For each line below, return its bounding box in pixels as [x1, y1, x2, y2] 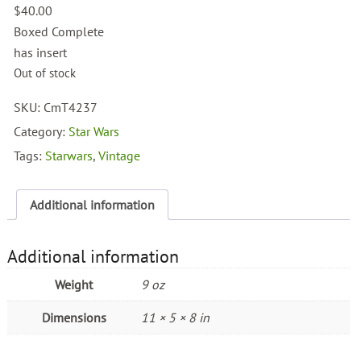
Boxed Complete [14, 23, 105, 40]
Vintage [98, 147, 141, 164]
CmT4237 [44, 99, 98, 116]
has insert [14, 44, 68, 61]
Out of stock [14, 65, 77, 81]
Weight [55, 276, 93, 293]
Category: [14, 123, 69, 140]
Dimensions [41, 309, 106, 326]
